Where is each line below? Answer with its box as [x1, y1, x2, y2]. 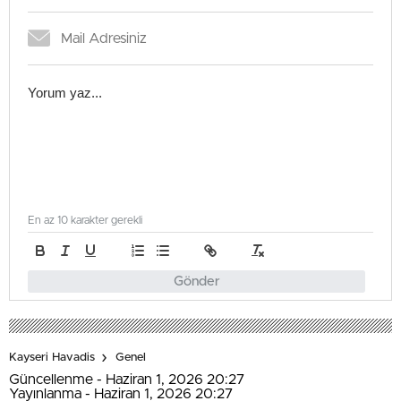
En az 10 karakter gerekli [28, 214, 142, 226]
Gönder [173, 274, 220, 288]
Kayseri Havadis [9, 352, 95, 364]
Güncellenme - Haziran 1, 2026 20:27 [9, 371, 244, 387]
